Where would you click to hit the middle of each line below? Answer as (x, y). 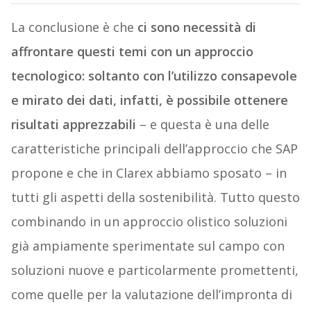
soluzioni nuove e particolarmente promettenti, (154, 270)
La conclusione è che (72, 27)
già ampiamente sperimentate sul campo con (148, 246)
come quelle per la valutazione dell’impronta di (151, 295)
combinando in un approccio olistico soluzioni (149, 222)
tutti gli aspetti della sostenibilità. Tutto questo (155, 197)
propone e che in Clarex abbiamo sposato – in (149, 173)
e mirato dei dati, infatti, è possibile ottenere (149, 100)
